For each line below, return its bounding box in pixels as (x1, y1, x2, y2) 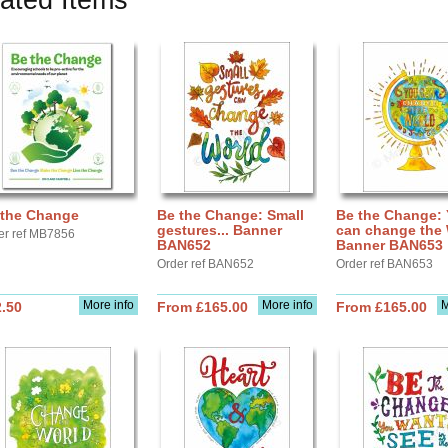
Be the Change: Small (157, 207, 304, 223)
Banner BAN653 (336, 237, 443, 253)
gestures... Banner (157, 222, 282, 238)
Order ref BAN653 (336, 257, 433, 271)
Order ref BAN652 (157, 257, 254, 271)
